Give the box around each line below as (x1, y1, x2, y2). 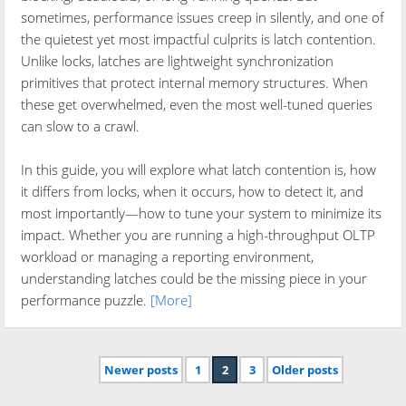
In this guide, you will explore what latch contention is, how (21, 160, 377, 179)
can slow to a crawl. (21, 117, 140, 136)
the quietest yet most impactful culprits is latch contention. (21, 30, 377, 49)
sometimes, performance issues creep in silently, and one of (21, 8, 385, 27)
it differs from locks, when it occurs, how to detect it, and (21, 182, 364, 201)
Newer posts (104, 361, 178, 378)
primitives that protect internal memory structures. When (21, 73, 369, 92)
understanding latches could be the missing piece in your (21, 269, 368, 288)
